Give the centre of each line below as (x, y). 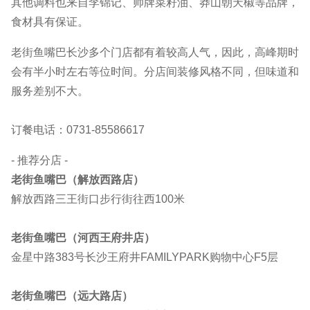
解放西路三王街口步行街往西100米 (98, 199)
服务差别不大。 (50, 91)
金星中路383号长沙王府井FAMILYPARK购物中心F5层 (145, 257)
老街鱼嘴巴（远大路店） (72, 296)
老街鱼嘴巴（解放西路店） (77, 180)
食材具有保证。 (50, 22)
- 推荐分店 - (39, 161)
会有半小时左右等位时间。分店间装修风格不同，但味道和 (155, 72)
